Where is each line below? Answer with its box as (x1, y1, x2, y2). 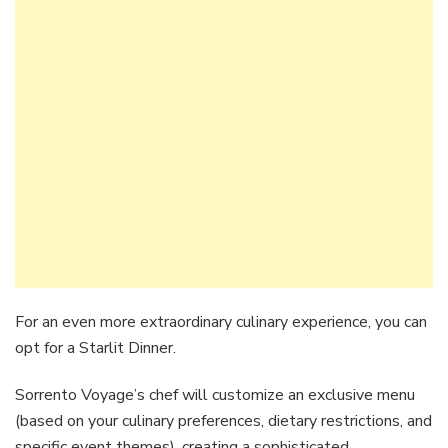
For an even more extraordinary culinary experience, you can (15, 311, 427, 334)
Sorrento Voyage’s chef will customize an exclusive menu (15, 384, 415, 407)
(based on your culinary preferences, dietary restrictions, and (15, 410, 432, 433)
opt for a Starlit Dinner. (15, 337, 180, 360)
